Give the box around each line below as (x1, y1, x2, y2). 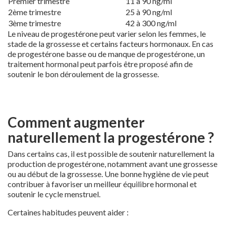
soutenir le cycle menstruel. (8, 189, 100, 199)
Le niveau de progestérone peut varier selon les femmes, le (8, 28, 206, 38)
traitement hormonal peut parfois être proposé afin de (8, 59, 193, 69)
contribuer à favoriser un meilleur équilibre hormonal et (8, 179, 197, 189)
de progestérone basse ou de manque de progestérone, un (8, 48, 205, 59)
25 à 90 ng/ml (126, 7, 172, 17)
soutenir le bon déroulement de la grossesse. (8, 69, 159, 79)
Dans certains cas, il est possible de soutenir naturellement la (8, 148, 214, 158)
